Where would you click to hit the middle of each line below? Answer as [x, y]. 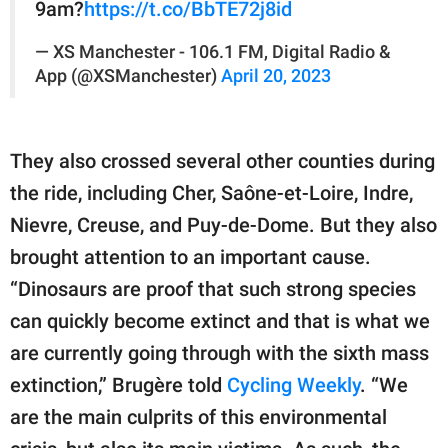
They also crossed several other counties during [222, 160]
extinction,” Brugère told [116, 384]
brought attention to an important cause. [190, 256]
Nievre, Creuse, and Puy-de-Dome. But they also [223, 224]
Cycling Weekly [291, 384]
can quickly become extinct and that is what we [220, 320]
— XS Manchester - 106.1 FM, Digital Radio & [213, 51]
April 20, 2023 [276, 75]
